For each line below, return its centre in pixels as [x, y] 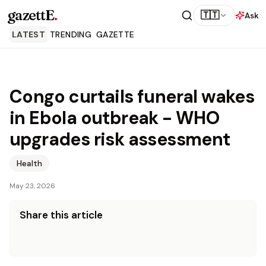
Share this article [61, 215]
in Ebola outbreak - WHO [115, 118]
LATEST [29, 34]
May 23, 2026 [32, 186]
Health [29, 163]
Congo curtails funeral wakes [132, 96]
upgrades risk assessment [120, 139]
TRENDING [71, 34]
